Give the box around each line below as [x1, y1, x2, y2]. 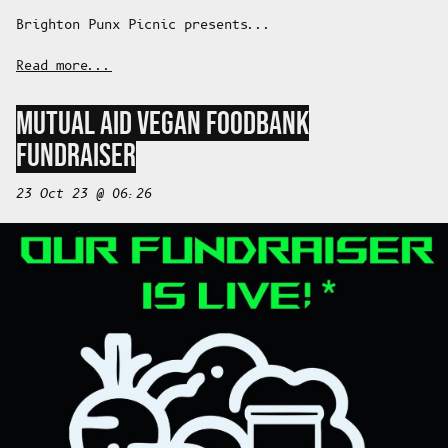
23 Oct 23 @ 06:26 [16, 186, 152, 204]
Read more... [16, 58, 112, 76]
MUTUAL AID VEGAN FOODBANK [16, 105, 309, 142]
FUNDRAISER [16, 137, 136, 174]
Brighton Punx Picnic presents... [16, 17, 272, 35]
